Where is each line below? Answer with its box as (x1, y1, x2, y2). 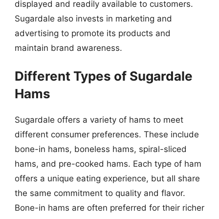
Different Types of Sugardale (15, 68, 193, 84)
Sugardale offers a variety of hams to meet (15, 115, 183, 125)
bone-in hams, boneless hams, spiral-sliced (15, 144, 187, 154)
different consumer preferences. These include (15, 130, 199, 139)
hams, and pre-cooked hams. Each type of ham (15, 159, 201, 169)
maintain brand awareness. (15, 43, 122, 53)
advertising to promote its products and (15, 28, 171, 38)
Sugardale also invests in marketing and (15, 13, 172, 23)
